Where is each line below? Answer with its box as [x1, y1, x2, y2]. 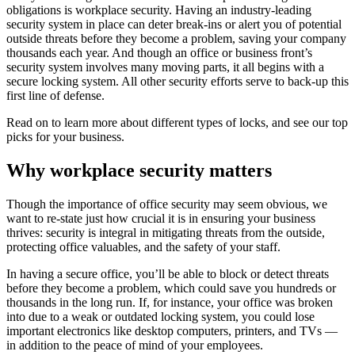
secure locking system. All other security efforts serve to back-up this [6, 74, 349, 89]
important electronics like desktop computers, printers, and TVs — [6, 323, 338, 338]
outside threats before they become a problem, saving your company [6, 32, 346, 46]
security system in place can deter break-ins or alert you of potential [6, 17, 342, 32]
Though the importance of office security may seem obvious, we [6, 197, 327, 211]
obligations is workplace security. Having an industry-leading [6, 3, 311, 17]
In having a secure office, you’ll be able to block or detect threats [6, 266, 329, 281]
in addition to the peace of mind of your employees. [6, 338, 263, 352]
